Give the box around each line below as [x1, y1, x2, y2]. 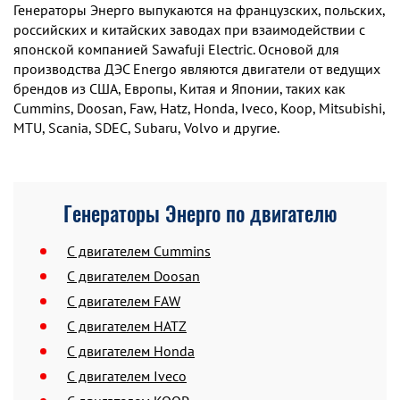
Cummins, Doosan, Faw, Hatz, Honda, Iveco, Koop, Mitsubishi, [13, 99, 385, 117]
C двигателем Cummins [67, 242, 211, 260]
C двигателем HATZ [67, 317, 187, 335]
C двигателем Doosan [67, 267, 200, 285]
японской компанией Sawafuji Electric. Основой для [13, 40, 339, 58]
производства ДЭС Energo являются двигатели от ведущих [13, 60, 380, 78]
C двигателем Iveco [67, 367, 187, 385]
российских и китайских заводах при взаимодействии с [13, 21, 365, 38]
